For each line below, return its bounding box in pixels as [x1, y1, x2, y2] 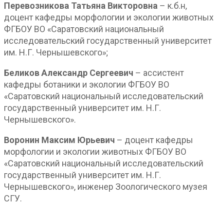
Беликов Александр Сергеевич [4, 67, 133, 78]
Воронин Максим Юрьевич [4, 134, 115, 145]
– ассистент [133, 67, 184, 78]
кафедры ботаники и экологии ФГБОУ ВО [4, 79, 169, 90]
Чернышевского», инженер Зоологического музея [4, 181, 207, 192]
